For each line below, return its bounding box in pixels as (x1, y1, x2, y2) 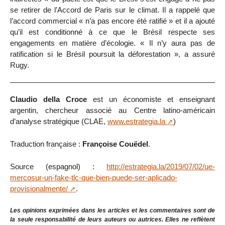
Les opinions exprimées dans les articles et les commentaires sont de (10, 206, 215, 214)
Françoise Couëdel (82, 140, 148, 149)
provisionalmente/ (10, 184, 68, 193)
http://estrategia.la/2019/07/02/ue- (106, 162, 215, 171)
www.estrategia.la (107, 117, 165, 126)
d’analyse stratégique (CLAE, (10, 117, 107, 126)
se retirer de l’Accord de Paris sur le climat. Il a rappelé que (10, 5, 215, 14)
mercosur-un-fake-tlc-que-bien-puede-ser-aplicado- (10, 173, 177, 182)
